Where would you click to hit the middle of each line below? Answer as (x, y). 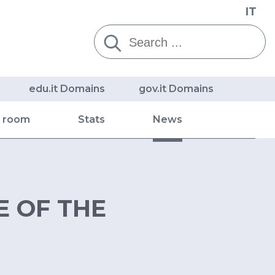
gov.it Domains (176, 89)
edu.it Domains (67, 89)
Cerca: (112, 33)
